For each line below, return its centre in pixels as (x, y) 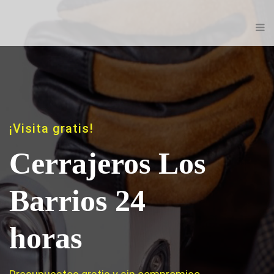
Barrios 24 (77, 201)
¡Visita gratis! (51, 128)
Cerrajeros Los (107, 163)
